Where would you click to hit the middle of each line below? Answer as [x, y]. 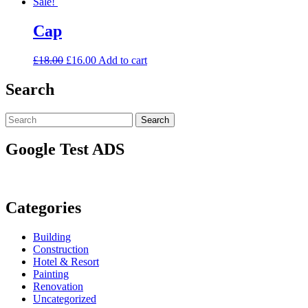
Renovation [58, 287]
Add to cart [123, 60]
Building [52, 237]
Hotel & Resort [66, 262]
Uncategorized [65, 299]
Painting [51, 274]
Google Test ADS [65, 150]
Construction [61, 250]
